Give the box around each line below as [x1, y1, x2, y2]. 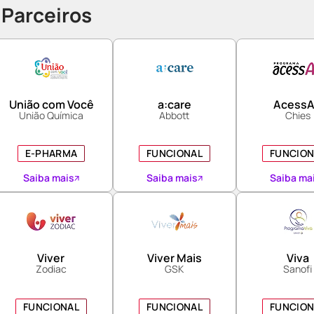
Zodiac [35, 262, 67, 275]
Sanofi [283, 262, 313, 275]
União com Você [8, 97, 94, 112]
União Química [19, 109, 83, 122]
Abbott [159, 109, 190, 122]
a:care [157, 97, 191, 112]
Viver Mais [146, 250, 202, 266]
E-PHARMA [25, 146, 78, 160]
